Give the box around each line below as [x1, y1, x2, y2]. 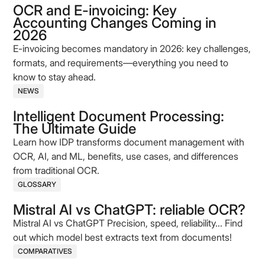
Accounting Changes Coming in [13, 14, 217, 31]
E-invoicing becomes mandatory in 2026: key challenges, [13, 43, 251, 54]
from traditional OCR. [13, 164, 100, 176]
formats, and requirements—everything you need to [13, 57, 229, 69]
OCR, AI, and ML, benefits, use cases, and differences [13, 150, 239, 162]
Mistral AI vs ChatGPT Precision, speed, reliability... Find [13, 217, 243, 229]
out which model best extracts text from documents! [13, 231, 232, 243]
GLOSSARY [18, 180, 57, 189]
